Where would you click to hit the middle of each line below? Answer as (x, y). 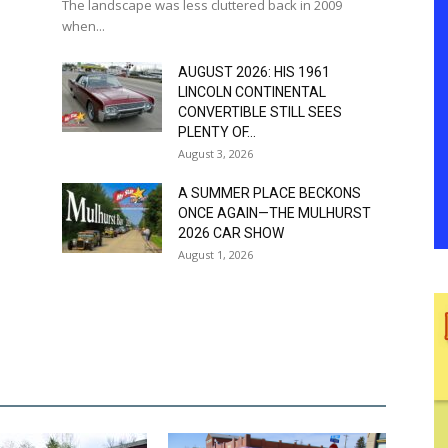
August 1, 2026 (215, 255)
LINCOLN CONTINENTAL (252, 92)
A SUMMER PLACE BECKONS (269, 193)
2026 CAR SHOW (231, 233)
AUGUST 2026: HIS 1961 (254, 72)
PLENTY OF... (217, 132)
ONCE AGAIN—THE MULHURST (274, 213)
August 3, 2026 (215, 154)
